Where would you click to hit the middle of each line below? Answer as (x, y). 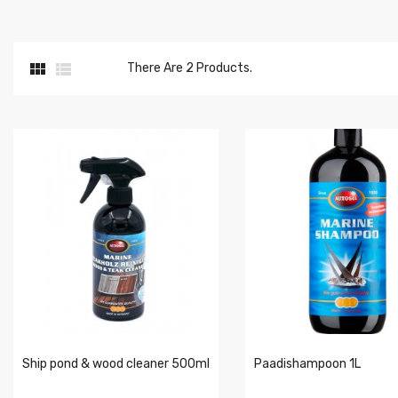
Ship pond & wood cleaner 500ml (116, 364)
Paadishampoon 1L (307, 364)
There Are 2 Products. (190, 68)
